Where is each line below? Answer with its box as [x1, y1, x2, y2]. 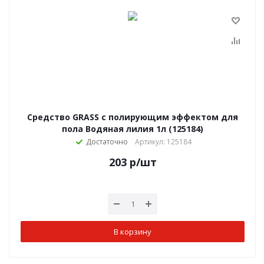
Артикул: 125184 [134, 137, 192, 147]
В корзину [114, 226, 151, 237]
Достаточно [85, 137, 128, 147]
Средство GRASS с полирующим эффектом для [27, 111, 238, 123]
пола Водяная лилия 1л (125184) [62, 123, 203, 134]
